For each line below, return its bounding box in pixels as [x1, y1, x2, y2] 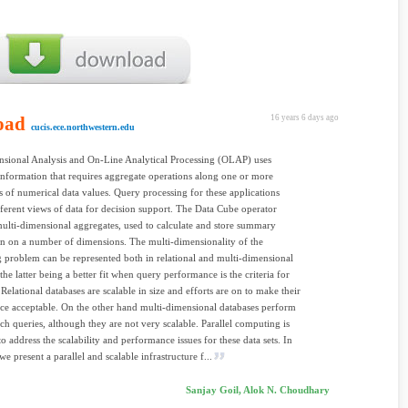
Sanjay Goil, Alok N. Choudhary [186, 384, 330, 395]
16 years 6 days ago [270, 113, 339, 122]
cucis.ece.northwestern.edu [31, 122, 135, 132]
